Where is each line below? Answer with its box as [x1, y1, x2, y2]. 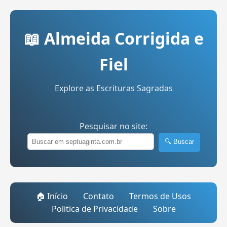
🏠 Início [36, 191, 68, 202]
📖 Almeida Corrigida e [23, 27, 204, 49]
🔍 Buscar [164, 138, 194, 145]
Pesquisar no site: [80, 121, 147, 132]
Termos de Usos [129, 191, 191, 202]
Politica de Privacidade [51, 203, 138, 214]
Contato [83, 191, 114, 202]
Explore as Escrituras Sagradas [54, 83, 173, 94]
